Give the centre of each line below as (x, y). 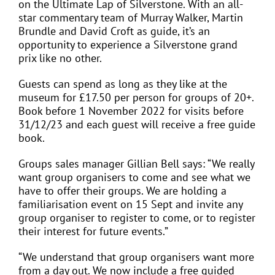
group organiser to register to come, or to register (137, 218)
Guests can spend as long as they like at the (123, 84)
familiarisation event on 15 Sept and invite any (130, 204)
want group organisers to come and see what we (134, 177)
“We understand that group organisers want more (136, 257)
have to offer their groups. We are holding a (122, 191)
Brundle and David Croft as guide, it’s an (114, 31)
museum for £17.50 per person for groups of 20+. (136, 98)
